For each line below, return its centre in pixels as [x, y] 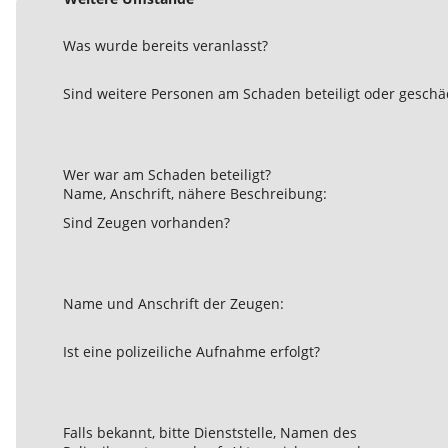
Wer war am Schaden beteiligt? [167, 175]
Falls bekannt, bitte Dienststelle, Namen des [210, 433]
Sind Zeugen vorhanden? [146, 223]
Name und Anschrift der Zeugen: [173, 304]
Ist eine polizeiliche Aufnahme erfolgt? [191, 352]
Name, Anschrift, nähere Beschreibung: [195, 194]
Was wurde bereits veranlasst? [165, 46]
